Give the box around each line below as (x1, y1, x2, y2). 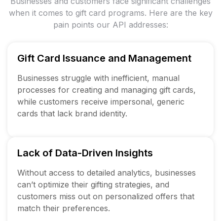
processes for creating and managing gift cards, (17, 84, 196, 95)
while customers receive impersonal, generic (17, 96, 184, 107)
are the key (170, 7, 213, 18)
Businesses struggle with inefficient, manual (17, 73, 180, 83)
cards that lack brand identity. (17, 108, 127, 118)
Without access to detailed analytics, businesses (17, 167, 196, 178)
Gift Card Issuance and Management (17, 52, 191, 64)
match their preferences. (17, 203, 110, 213)
